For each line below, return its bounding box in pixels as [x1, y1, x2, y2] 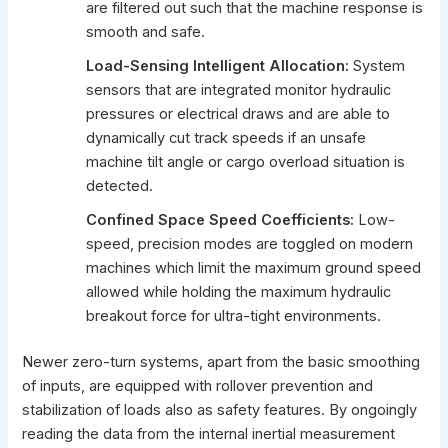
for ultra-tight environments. [187, 307, 382, 326]
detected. [86, 177, 154, 196]
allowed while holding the [86, 283, 262, 302]
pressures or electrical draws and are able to [86, 105, 391, 124]
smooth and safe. [86, 23, 206, 42]
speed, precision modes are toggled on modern [86, 235, 414, 254]
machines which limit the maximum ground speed [86, 259, 422, 278]
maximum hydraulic [261, 283, 392, 302]
